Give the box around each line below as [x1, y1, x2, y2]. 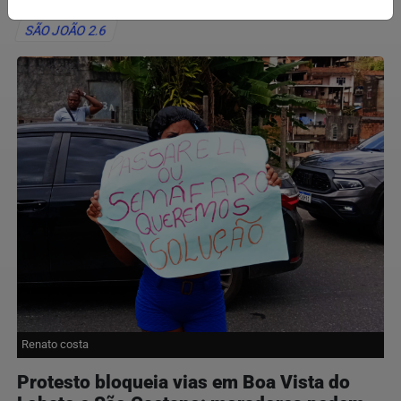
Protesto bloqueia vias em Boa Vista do [17, 371, 350, 393]
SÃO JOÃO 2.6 [23, 23, 109, 39]
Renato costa [21, 337, 89, 351]
